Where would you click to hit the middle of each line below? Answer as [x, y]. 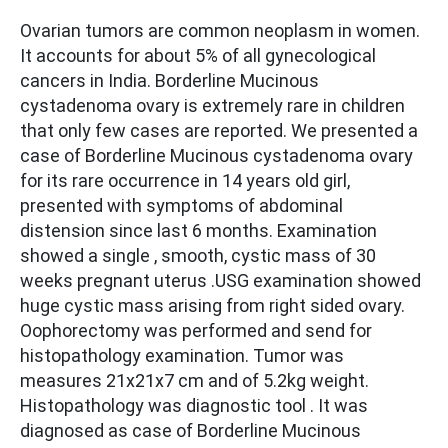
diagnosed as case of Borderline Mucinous [190, 431]
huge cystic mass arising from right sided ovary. [212, 306]
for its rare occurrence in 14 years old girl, [185, 181]
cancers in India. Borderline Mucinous [169, 81]
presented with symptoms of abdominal [181, 206]
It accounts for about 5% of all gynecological [198, 56]
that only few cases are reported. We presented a [219, 131]
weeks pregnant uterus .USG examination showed [220, 281]
